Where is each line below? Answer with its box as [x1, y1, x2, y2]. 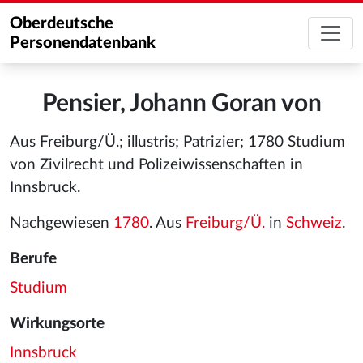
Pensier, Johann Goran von [41, 92, 322, 116]
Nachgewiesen [10, 216, 113, 231]
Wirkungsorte [10, 316, 105, 331]
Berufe [10, 251, 57, 267]
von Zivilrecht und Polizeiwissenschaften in [10, 157, 303, 173]
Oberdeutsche [10, 15, 113, 32]
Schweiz [286, 216, 342, 231]
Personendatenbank [10, 35, 156, 51]
